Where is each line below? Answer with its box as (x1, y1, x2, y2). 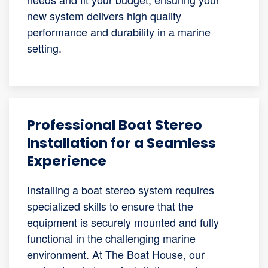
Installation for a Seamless (27, 133, 216, 153)
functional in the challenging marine (27, 230, 196, 246)
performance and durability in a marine (27, 23, 211, 39)
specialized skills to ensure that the (27, 197, 193, 214)
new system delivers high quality (27, 7, 181, 23)
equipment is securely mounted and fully (27, 214, 219, 230)
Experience (27, 151, 106, 170)
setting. (27, 39, 62, 56)
